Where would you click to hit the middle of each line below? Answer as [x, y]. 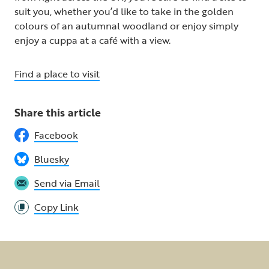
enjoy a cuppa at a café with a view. [96, 41]
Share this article [58, 113]
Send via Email [67, 183]
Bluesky [52, 159]
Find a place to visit [57, 74]
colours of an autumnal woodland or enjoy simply [126, 26]
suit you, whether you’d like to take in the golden [124, 12]
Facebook [56, 135]
